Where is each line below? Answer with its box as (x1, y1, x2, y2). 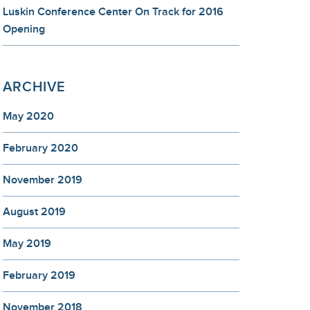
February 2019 (3, 269, 75, 282)
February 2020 (3, 142, 78, 155)
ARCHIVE (3, 79, 66, 95)
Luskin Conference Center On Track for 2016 (3, 6, 224, 19)
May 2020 (3, 110, 54, 123)
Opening (3, 23, 45, 36)
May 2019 (3, 237, 51, 250)
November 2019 (3, 174, 82, 187)
